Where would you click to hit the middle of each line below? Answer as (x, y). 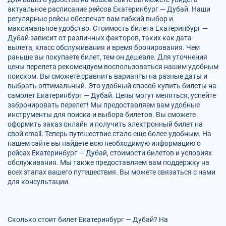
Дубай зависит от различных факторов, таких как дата (100, 38)
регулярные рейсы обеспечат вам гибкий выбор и (90, 19)
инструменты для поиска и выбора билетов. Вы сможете (102, 115)
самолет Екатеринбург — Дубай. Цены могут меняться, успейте (112, 95)
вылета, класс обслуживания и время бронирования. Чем (104, 47)
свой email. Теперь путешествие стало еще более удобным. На (109, 134)
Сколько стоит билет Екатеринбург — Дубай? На (88, 219)
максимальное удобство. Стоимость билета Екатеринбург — (108, 28)
